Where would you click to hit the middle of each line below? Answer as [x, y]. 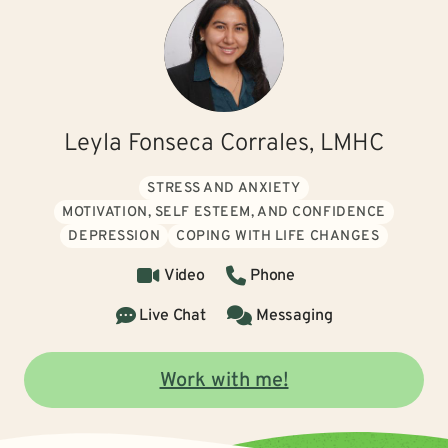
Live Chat [172, 316]
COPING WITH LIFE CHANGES [278, 236]
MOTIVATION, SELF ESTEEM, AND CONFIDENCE [224, 212]
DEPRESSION [114, 236]
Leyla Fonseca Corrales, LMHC [224, 144]
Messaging [294, 316]
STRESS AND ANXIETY [224, 188]
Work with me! [224, 381]
